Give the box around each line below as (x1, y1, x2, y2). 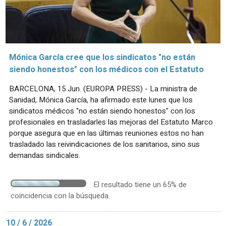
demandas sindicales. (9, 149, 80, 161)
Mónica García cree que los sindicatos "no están (9, 51, 195, 64)
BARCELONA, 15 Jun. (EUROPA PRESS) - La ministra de (9, 83, 197, 94)
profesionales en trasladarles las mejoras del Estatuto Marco (9, 116, 213, 128)
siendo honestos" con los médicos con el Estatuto (9, 63, 204, 76)
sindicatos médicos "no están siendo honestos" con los (9, 105, 195, 117)
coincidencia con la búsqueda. (11, 190, 110, 201)
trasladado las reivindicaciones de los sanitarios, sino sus (9, 138, 200, 150)
